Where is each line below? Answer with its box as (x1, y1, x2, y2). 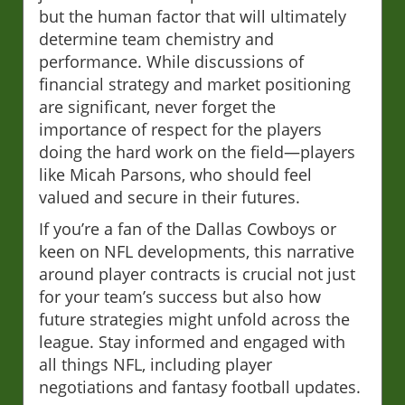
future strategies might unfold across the (39, 308, 350, 331)
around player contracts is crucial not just (39, 263, 355, 286)
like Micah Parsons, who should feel (39, 164, 312, 186)
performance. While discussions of (39, 51, 304, 73)
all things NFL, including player (39, 353, 272, 376)
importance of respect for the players (39, 118, 322, 141)
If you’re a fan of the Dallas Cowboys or (39, 218, 336, 240)
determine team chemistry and (39, 28, 274, 51)
